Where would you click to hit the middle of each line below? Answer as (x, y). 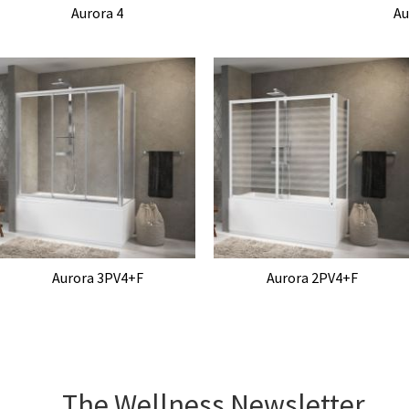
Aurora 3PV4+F (97, 278)
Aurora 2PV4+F (312, 278)
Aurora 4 (97, 13)
